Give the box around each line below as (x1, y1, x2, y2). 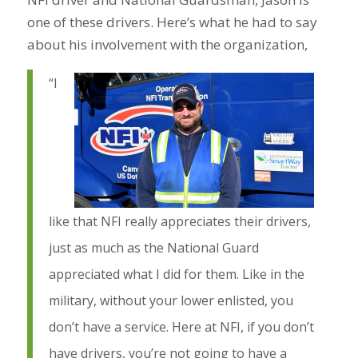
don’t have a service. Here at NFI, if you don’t (48, 318, 314, 336)
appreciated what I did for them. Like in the (48, 265, 304, 284)
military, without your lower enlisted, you (48, 292, 293, 310)
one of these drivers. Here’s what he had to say (26, 12, 317, 31)
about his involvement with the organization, (26, 34, 308, 54)
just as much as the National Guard (48, 239, 259, 257)
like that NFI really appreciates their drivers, (48, 213, 311, 231)
